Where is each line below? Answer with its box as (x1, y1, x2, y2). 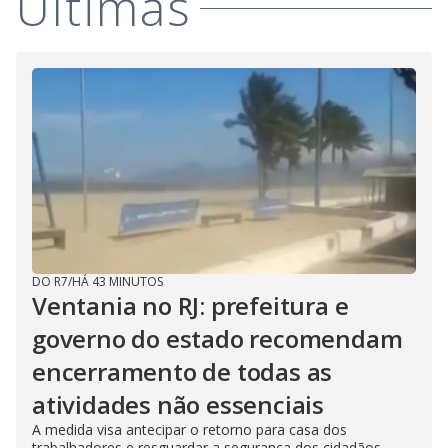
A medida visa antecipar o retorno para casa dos (32, 420, 347, 440)
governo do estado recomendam (32, 322, 403, 356)
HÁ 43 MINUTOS (72, 273, 163, 291)
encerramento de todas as (32, 355, 333, 389)
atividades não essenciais (32, 388, 324, 422)
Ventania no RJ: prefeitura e (32, 289, 349, 323)
